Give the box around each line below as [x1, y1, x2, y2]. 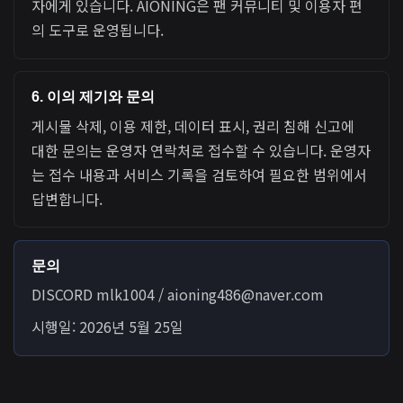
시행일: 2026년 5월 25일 [31, 316, 184, 338]
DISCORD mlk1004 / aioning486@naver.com [31, 283, 325, 306]
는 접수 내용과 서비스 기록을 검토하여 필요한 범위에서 [31, 163, 368, 185]
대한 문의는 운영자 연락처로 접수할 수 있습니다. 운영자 [31, 139, 372, 161]
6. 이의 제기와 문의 [31, 89, 156, 105]
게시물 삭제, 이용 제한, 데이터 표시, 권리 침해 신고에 [31, 114, 355, 137]
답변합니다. [31, 187, 103, 210]
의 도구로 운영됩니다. [31, 19, 165, 41]
